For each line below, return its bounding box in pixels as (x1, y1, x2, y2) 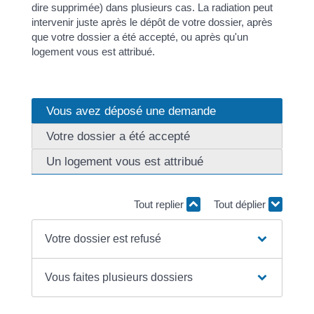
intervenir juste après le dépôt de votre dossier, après (31, 15, 273, 28)
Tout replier (134, 198, 187, 210)
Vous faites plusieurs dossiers (45, 271, 193, 283)
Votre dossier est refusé (45, 232, 162, 245)
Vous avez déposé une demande (46, 104, 216, 118)
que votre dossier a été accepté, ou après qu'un (31, 30, 248, 43)
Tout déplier (214, 198, 269, 210)
